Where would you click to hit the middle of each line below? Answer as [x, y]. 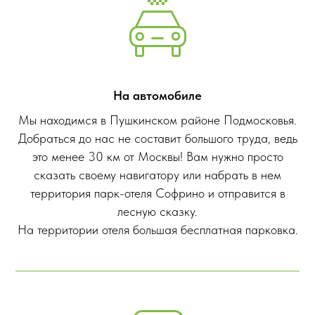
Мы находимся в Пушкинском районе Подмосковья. [157, 120]
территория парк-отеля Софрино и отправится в [157, 193]
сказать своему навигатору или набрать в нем [157, 175]
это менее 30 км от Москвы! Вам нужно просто [157, 157]
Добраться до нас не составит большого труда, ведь [157, 139]
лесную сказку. [157, 212]
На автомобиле [157, 96]
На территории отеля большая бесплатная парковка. [157, 230]
